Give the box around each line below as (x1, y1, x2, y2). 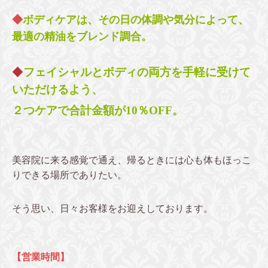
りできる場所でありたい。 (12, 169, 127, 180)
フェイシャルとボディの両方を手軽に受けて (23, 65, 251, 78)
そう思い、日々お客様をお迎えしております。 (12, 203, 213, 214)
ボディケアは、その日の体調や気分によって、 (23, 13, 249, 26)
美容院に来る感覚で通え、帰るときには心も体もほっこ (12, 154, 251, 165)
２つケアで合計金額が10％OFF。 (12, 103, 184, 117)
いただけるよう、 (12, 83, 103, 96)
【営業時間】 (12, 251, 69, 262)
